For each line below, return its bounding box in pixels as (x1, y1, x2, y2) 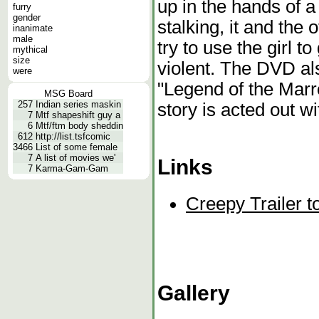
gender (13, 12, 41, 23)
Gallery (157, 281, 230, 305)
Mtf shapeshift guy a (36, 110, 120, 120)
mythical (13, 44, 48, 55)
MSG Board (43, 88, 93, 99)
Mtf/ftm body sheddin (36, 120, 123, 131)
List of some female (36, 142, 117, 152)
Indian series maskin (36, 99, 121, 110)
